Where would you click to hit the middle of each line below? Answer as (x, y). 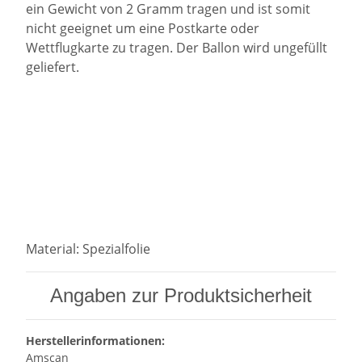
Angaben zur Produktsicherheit (181, 296)
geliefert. (53, 67)
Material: (54, 249)
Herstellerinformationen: (95, 341)
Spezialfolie (116, 249)
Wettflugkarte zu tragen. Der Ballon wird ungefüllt (177, 48)
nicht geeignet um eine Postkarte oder (143, 29)
